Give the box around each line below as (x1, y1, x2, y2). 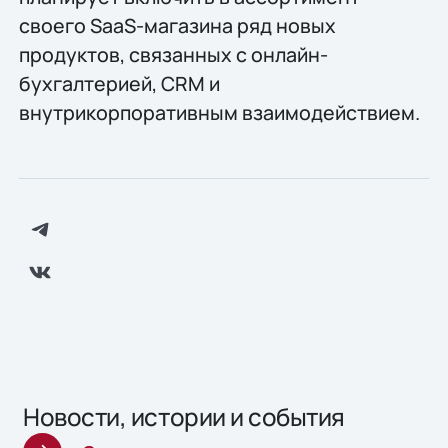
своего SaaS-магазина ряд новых (18, 11, 336, 39)
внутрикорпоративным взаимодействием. (18, 98, 420, 126)
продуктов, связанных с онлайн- (18, 40, 328, 68)
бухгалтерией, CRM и (18, 69, 220, 97)
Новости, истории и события (23, 400, 345, 434)
